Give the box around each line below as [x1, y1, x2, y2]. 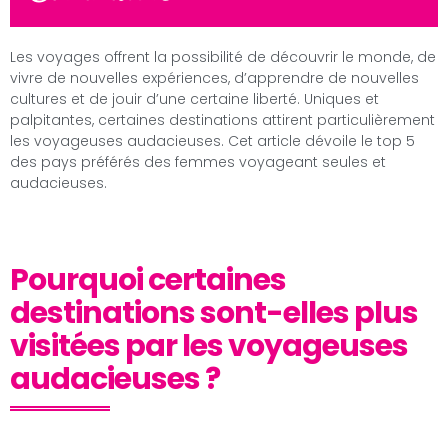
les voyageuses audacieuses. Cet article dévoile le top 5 [10, 130, 415, 151]
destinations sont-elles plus [10, 292, 418, 335]
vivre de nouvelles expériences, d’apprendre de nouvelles [10, 67, 419, 88]
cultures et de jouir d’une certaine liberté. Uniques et [10, 88, 379, 109]
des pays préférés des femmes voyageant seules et [10, 151, 386, 172]
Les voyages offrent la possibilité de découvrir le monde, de [10, 46, 436, 67]
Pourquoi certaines [10, 259, 286, 302]
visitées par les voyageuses [10, 325, 408, 368]
